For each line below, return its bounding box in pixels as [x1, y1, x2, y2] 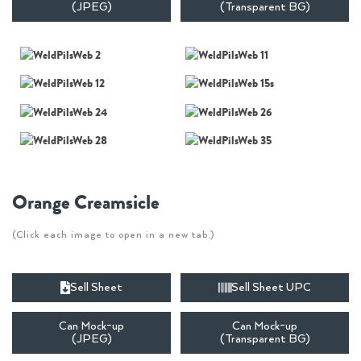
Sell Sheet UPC [231, 281, 311, 295]
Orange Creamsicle [12, 189, 160, 217]
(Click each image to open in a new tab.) [12, 229, 214, 242]
